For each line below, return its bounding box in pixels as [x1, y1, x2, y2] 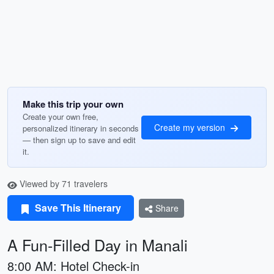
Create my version [154, 120, 228, 133]
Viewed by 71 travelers [17, 177, 108, 190]
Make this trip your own [23, 97, 124, 111]
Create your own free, [23, 111, 98, 122]
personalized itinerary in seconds [23, 122, 139, 134]
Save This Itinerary [32, 201, 121, 215]
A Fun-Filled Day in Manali [7, 234, 188, 256]
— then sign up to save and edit [23, 134, 136, 146]
